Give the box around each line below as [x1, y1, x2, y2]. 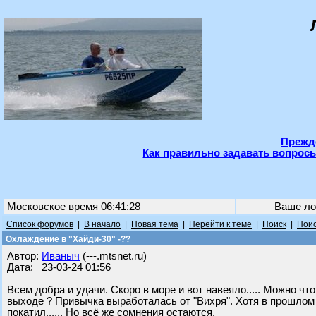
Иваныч [42, 250, 80, 262]
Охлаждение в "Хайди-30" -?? [4, 234, 130, 244]
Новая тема [131, 219, 178, 229]
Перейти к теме [189, 219, 252, 229]
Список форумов [6, 219, 73, 229]
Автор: [7, 250, 42, 262]
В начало [84, 219, 121, 229]
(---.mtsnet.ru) [80, 250, 147, 262]
